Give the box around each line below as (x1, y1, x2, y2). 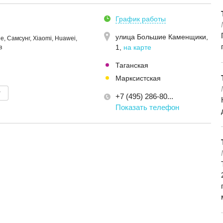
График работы (115, 15, 166, 23)
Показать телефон (115, 103, 179, 111)
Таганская (115, 61, 148, 69)
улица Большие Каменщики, (115, 33, 208, 41)
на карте (123, 43, 151, 51)
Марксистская (115, 74, 161, 82)
